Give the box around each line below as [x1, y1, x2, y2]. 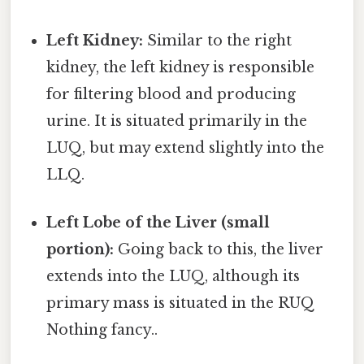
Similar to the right [143, 31, 292, 50]
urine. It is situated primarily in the [46, 111, 308, 130]
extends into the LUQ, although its [46, 267, 301, 286]
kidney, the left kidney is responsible [46, 58, 315, 76]
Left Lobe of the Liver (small [46, 214, 271, 232]
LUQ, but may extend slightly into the [46, 138, 325, 157]
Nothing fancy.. [46, 321, 158, 340]
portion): [46, 240, 115, 259]
